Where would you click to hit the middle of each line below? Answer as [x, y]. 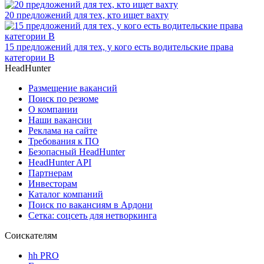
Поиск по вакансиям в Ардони [90, 204]
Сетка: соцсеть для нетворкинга [93, 215]
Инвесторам [53, 183]
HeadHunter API [60, 162]
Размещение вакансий [73, 88]
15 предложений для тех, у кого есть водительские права [119, 47]
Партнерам [50, 173]
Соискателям [31, 235]
